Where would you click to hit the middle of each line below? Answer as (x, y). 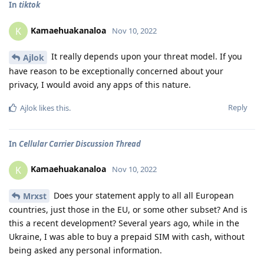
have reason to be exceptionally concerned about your (116, 71)
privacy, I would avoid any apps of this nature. (100, 84)
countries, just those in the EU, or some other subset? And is (128, 210)
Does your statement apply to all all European (143, 195)
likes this (53, 108)
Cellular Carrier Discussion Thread (80, 143)
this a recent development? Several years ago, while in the (124, 223)
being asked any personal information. (85, 250)
